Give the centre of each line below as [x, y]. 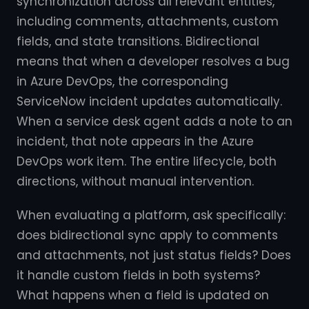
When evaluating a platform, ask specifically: [151, 215]
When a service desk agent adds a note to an [154, 121]
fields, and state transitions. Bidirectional [138, 41]
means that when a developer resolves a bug [153, 61]
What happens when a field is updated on [143, 295]
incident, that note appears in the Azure [135, 141]
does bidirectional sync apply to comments [147, 235]
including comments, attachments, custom [148, 21]
